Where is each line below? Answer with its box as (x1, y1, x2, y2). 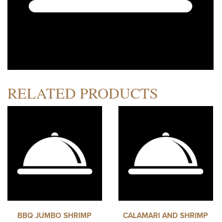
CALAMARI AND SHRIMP (123, 211, 209, 221)
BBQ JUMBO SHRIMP (17, 211, 92, 221)
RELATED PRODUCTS (7, 83, 158, 104)
